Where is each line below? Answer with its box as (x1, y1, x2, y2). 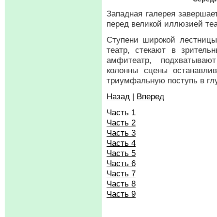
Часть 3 (107, 128, 136, 138)
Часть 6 (107, 158, 136, 168)
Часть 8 (107, 179, 136, 188)
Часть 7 (107, 169, 136, 178)
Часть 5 (107, 148, 136, 158)
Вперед (137, 92, 164, 101)
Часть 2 (107, 118, 136, 127)
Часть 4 (107, 138, 136, 148)
